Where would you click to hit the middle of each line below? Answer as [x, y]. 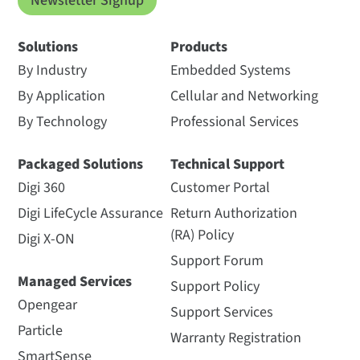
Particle [41, 330]
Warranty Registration [235, 337]
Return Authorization [233, 213]
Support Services [221, 312]
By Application [62, 96]
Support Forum [217, 260]
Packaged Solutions [81, 164]
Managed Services [75, 281]
